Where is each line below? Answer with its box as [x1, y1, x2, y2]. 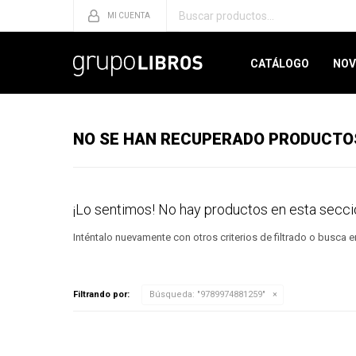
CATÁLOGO [250, 57, 310, 70]
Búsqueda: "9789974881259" [149, 289, 265, 300]
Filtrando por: [73, 289, 130, 300]
